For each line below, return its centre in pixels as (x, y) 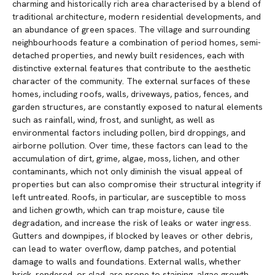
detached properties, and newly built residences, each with (128, 56)
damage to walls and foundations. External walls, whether (127, 262)
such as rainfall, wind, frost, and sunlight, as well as (114, 120)
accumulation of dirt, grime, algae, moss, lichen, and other (126, 159)
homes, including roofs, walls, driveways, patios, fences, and (130, 94)
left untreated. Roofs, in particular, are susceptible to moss (129, 197)
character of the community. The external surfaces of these (131, 81)
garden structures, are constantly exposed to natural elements (137, 107)
